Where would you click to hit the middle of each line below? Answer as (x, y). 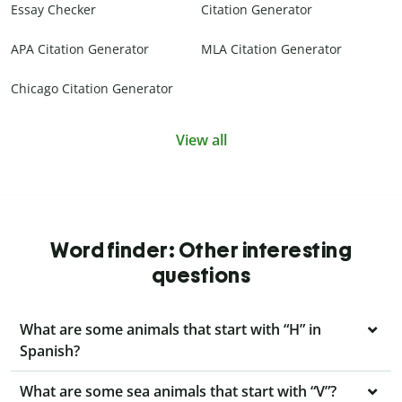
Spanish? (50, 351)
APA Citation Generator (80, 49)
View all (201, 140)
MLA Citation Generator (271, 49)
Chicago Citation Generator (92, 89)
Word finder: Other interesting (201, 250)
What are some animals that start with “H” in (170, 330)
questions (201, 275)
